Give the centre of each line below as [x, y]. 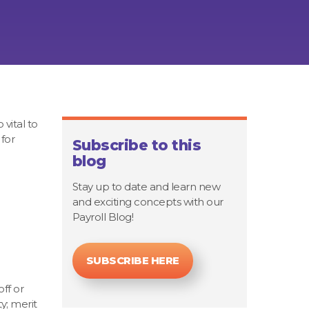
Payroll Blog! [102, 217]
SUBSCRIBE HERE [132, 261]
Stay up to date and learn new [146, 187]
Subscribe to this [136, 145]
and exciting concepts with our [148, 202]
